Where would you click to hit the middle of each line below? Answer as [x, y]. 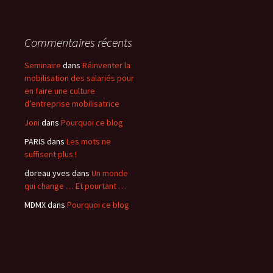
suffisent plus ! [51, 154]
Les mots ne [89, 142]
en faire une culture [60, 91]
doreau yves [47, 173]
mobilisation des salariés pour [79, 78]
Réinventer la [106, 66]
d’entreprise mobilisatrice [72, 104]
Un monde [110, 173]
